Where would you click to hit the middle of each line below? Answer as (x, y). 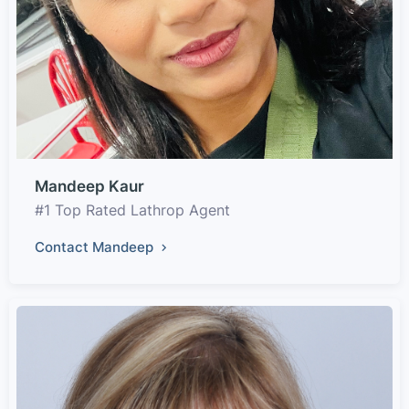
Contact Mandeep (96, 247)
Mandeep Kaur (89, 186)
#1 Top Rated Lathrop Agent (132, 210)
